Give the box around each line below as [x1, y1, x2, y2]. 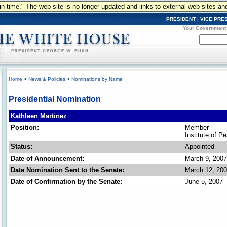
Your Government [183, 25, 226, 31]
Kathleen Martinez [11, 112, 67, 120]
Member [185, 124, 209, 131]
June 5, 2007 [185, 178, 223, 185]
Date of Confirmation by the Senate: [11, 178, 122, 185]
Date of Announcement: [11, 155, 84, 162]
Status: [11, 143, 32, 150]
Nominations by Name [71, 76, 123, 82]
